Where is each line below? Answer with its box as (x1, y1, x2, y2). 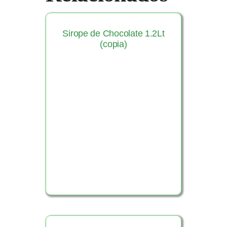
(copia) (100, 39, 127, 49)
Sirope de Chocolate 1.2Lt (62, 28, 165, 39)
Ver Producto (78, 116, 147, 129)
